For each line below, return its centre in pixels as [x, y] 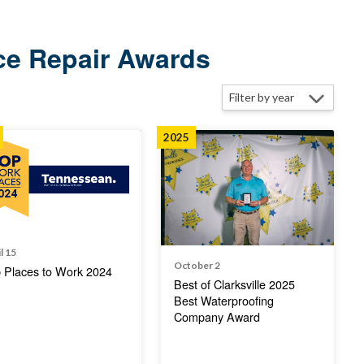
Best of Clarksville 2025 [234, 284]
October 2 [197, 266]
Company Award [217, 317]
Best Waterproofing [223, 301]
